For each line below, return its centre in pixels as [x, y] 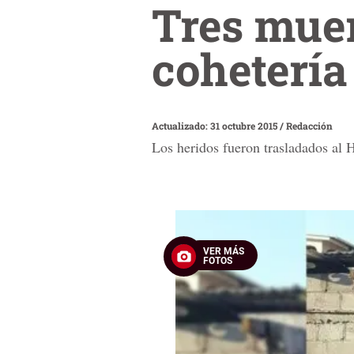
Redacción [309, 125]
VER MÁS [224, 251]
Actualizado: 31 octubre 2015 [216, 125]
